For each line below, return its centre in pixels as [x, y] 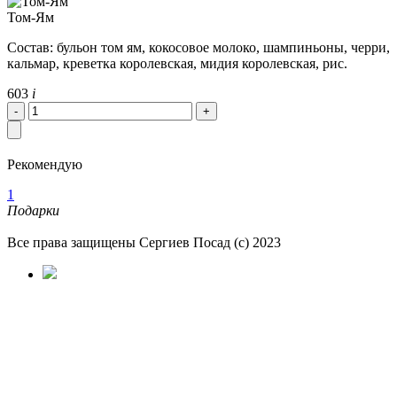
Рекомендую [45, 164]
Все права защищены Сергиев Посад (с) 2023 [144, 242]
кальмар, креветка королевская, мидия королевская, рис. [177, 63]
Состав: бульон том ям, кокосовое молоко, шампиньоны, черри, [198, 47]
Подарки [33, 210]
